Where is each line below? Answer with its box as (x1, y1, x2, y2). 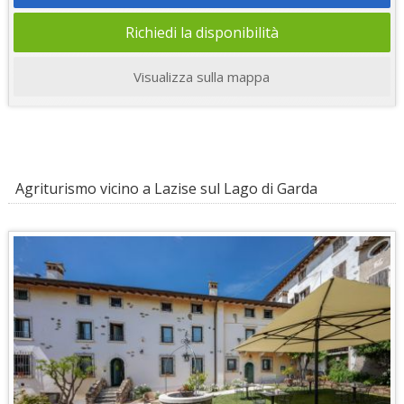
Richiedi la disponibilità (124, 22, 279, 42)
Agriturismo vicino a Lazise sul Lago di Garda (7, 178, 317, 198)
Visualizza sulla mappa (133, 67, 271, 86)
